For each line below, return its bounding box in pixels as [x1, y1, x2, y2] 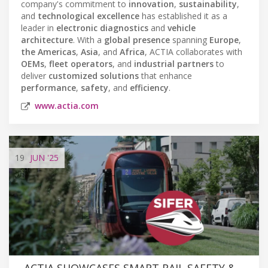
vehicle [167, 22, 196, 33]
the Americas [21, 45, 76, 57]
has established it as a [139, 10, 227, 22]
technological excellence [38, 10, 139, 22]
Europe [209, 33, 239, 45]
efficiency [130, 81, 169, 93]
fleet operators [49, 57, 112, 69]
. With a [73, 33, 104, 45]
